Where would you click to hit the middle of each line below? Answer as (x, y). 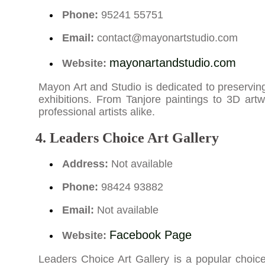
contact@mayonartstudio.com (167, 38)
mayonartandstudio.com (172, 63)
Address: (85, 164)
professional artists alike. (96, 112)
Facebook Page (150, 235)
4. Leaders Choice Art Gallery (127, 138)
